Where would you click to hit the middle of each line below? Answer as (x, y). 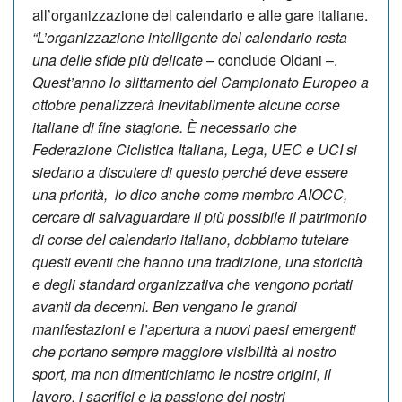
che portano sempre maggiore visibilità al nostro (184, 351)
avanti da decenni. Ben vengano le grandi (165, 306)
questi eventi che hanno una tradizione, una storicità (197, 261)
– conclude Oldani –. (270, 59)
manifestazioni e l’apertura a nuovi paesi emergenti (194, 328)
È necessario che (242, 127)
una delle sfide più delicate (118, 59)
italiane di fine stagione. (108, 127)
